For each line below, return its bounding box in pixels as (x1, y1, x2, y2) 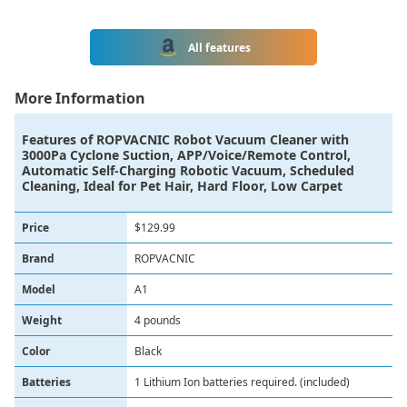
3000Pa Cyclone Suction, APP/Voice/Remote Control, (22, 146, 351, 164)
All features (187, 39, 251, 55)
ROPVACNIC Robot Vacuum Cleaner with (96, 131, 349, 148)
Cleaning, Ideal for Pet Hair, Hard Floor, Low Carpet (22, 177, 342, 194)
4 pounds (134, 313, 181, 328)
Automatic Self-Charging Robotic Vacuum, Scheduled (22, 162, 354, 179)
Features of (22, 131, 93, 148)
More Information (15, 88, 145, 108)
